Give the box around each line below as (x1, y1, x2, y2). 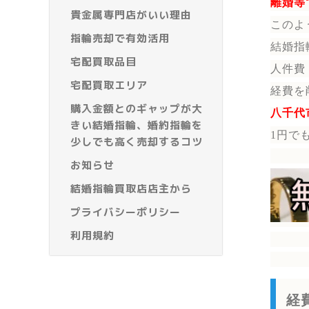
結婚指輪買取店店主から (70, 181, 192, 197)
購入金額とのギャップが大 (70, 101, 203, 117)
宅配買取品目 (70, 54, 137, 70)
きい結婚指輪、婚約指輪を (70, 118, 203, 133)
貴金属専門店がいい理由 (70, 8, 192, 23)
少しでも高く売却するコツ (70, 134, 203, 150)
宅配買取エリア (70, 78, 148, 93)
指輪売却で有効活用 (70, 31, 170, 46)
